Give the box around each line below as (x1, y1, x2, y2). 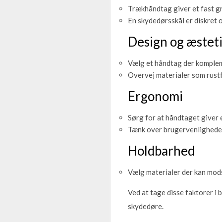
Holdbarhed (128, 142, 195, 159)
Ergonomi (128, 88, 183, 104)
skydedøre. (128, 201, 164, 211)
